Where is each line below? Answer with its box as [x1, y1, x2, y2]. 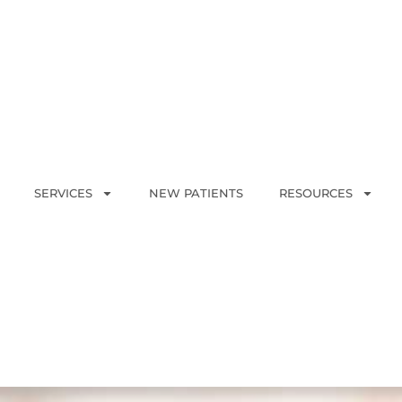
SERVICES [34, 186, 93, 201]
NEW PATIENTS [149, 186, 244, 201]
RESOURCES [279, 186, 354, 201]
